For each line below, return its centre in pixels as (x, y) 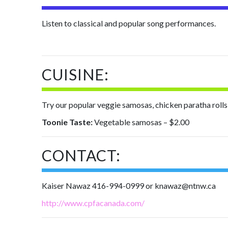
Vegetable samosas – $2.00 (141, 122)
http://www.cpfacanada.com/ (93, 203)
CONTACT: (81, 155)
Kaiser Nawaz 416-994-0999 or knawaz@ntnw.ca (129, 186)
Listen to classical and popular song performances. (129, 23)
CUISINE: (76, 74)
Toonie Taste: (67, 122)
